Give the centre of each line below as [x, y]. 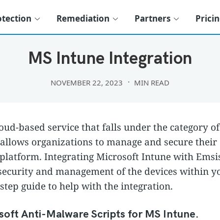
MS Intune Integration [110, 58]
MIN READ [152, 82]
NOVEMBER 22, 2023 [86, 82]
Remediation [83, 18]
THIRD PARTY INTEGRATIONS [110, 29]
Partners [152, 18]
